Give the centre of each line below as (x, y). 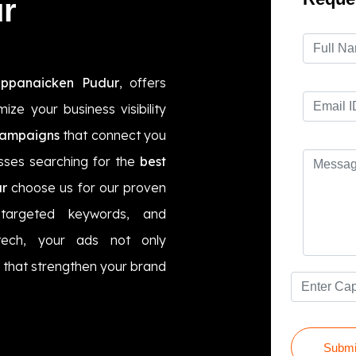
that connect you (113, 135)
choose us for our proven (87, 187)
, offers (142, 82)
